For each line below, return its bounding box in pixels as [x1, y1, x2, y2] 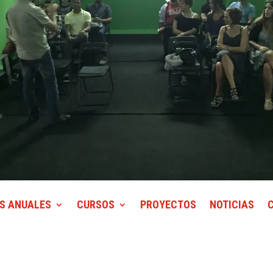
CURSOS [77, 198, 115, 211]
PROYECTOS [140, 198, 196, 211]
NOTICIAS [210, 198, 254, 211]
